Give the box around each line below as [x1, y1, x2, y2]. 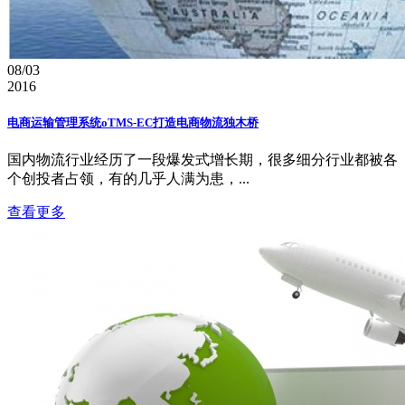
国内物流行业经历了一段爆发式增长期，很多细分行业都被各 [7, 151, 398, 167]
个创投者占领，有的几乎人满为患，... [7, 170, 250, 186]
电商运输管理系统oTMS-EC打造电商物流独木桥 [7, 115, 259, 129]
